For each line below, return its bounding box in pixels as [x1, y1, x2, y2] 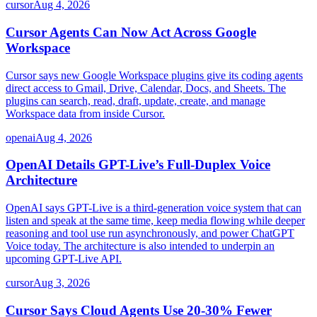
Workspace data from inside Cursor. [6, 107, 165, 120]
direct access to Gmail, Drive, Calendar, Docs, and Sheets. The [6, 81, 286, 94]
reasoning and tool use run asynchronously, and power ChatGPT [6, 227, 294, 240]
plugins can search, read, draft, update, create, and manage [6, 94, 265, 107]
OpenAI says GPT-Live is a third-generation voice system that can [6, 202, 301, 214]
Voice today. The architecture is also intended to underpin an [6, 240, 275, 253]
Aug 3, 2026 [33, 277, 90, 289]
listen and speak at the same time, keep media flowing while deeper [6, 214, 305, 227]
